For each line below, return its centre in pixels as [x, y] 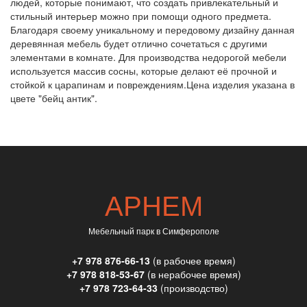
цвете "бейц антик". [54, 98]
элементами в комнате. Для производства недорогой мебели [148, 57]
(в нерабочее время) [193, 274]
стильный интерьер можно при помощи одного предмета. [141, 15]
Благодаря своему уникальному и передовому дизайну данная [152, 29]
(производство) [193, 287]
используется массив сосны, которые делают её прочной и [144, 70]
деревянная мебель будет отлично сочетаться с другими [139, 43]
